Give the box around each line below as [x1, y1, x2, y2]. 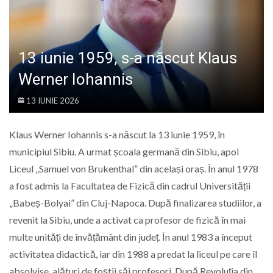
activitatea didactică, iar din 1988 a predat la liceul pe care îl [9, 248, 257, 260]
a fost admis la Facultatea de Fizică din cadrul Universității [9, 180, 250, 192]
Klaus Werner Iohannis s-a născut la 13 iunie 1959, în [9, 129, 225, 141]
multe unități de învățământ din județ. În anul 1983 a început [9, 231, 252, 243]
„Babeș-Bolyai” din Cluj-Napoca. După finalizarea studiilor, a [9, 197, 261, 209]
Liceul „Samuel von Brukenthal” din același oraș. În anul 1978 [9, 163, 258, 175]
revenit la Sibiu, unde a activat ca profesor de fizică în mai [9, 214, 246, 226]
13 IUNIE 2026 [26, 96, 79, 106]
